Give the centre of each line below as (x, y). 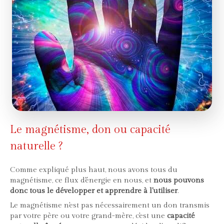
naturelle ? (36, 146)
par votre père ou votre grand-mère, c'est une (88, 216)
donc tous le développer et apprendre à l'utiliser (94, 191)
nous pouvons (179, 180)
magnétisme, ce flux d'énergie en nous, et (82, 180)
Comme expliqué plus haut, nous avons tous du (94, 170)
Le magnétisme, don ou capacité (90, 130)
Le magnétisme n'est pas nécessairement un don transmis (110, 205)
